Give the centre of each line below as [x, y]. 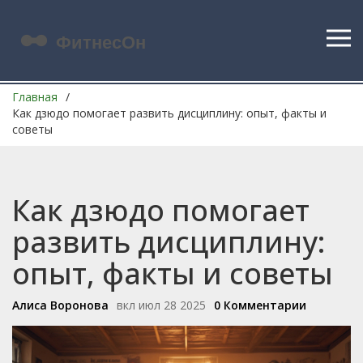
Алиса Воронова [60, 305]
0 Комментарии [260, 305]
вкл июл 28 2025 [161, 305]
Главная [35, 97]
